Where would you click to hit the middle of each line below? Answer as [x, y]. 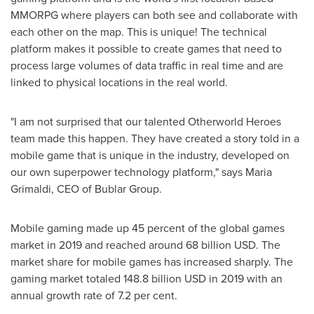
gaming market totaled [67, 279]
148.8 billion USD [165, 279]
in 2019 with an [244, 279]
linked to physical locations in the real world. [119, 82]
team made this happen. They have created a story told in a [155, 138]
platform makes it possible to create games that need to [146, 49]
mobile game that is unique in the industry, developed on [150, 155]
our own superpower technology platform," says [128, 172]
